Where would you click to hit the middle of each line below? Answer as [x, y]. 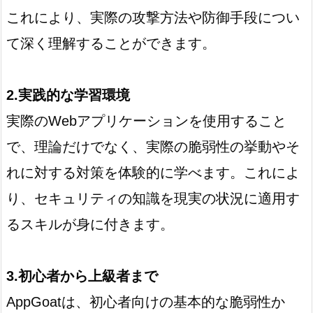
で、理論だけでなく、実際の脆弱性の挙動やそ [153, 146]
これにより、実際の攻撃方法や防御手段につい [153, 17]
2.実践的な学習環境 [68, 95]
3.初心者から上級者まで [82, 276]
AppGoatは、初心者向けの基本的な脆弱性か [146, 301]
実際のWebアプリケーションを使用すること [146, 121]
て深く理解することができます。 [111, 43]
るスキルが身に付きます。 [90, 224]
